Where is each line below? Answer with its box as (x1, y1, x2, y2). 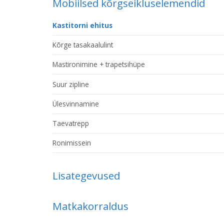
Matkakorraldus (52, 199, 129, 213)
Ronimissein (52, 137, 91, 147)
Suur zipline (52, 79, 89, 89)
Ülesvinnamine (52, 98, 99, 108)
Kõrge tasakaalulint (52, 40, 113, 50)
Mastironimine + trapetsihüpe (52, 59, 145, 69)
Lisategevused (52, 168, 120, 183)
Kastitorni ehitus (52, 20, 113, 30)
